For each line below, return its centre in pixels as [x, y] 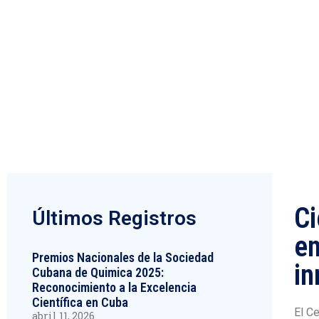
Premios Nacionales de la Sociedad [123, 258]
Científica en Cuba [80, 303]
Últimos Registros [114, 219]
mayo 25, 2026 [265, 9]
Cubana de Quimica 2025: [98, 273]
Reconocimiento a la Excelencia [114, 288]
